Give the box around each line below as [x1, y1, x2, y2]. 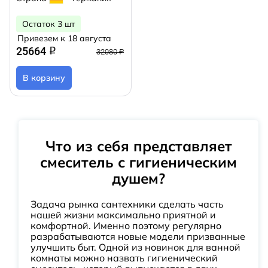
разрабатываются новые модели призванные [31, 230, 245, 242]
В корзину [23, 72, 65, 83]
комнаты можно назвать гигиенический [31, 252, 218, 264]
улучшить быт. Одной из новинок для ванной [31, 241, 240, 253]
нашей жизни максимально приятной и [31, 209, 216, 221]
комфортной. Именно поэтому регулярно [31, 220, 221, 232]
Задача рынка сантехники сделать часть [31, 198, 224, 210]
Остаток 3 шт [22, 19, 75, 29]
